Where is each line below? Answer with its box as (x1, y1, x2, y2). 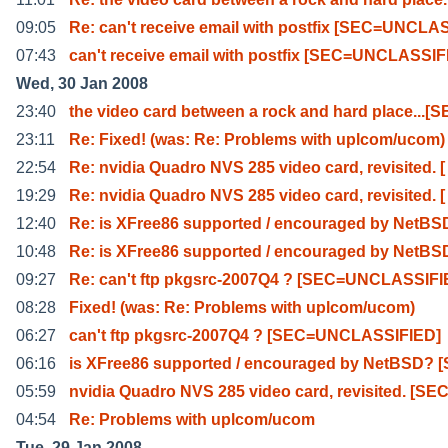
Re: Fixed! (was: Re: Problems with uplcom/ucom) (69, 130, 445, 148)
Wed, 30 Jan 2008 (16, 74, 148, 92)
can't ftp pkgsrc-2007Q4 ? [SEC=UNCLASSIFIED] (69, 326, 441, 344)
